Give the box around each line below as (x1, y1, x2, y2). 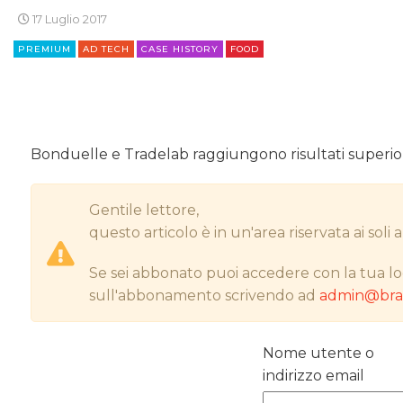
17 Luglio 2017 (30, 12, 107, 26)
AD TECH (83, 43, 130, 55)
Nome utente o (262, 344, 374, 362)
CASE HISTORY (141, 43, 219, 55)
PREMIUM (18, 43, 71, 55)
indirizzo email (262, 366, 364, 384)
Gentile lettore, (89, 201, 200, 219)
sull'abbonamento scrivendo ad (89, 287, 320, 305)
